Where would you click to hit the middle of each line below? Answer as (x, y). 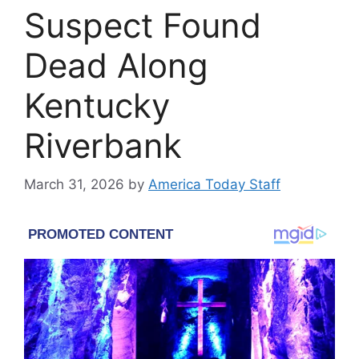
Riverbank (103, 145)
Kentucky (97, 105)
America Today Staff (214, 185)
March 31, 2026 (74, 185)
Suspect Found (143, 25)
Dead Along (116, 65)
